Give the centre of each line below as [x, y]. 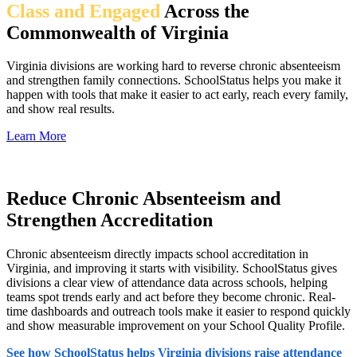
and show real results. [61, 109]
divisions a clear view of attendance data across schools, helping [167, 283]
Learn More [36, 136]
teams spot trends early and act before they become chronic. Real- [171, 297]
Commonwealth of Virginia [118, 32]
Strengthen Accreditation [110, 220]
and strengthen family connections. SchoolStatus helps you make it [174, 80]
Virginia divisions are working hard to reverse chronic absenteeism [173, 66]
